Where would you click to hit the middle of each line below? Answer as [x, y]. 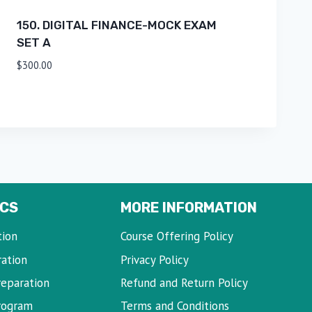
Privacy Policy [154, 259]
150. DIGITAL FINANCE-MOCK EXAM [116, 25]
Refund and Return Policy [184, 283]
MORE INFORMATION [188, 207]
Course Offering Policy [177, 236]
